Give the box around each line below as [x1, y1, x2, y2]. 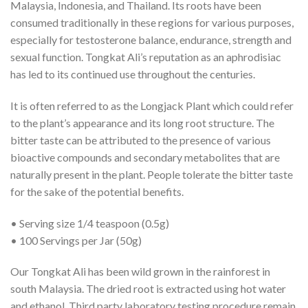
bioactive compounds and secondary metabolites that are [10, 150, 280, 164]
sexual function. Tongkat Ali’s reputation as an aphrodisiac [10, 50, 281, 64]
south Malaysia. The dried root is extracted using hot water [10, 282, 286, 296]
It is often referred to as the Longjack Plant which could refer [10, 98, 294, 112]
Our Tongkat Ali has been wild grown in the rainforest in [10, 265, 270, 278]
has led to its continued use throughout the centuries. [10, 67, 255, 81]
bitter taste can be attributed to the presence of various [10, 133, 271, 146]
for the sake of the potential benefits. [10, 184, 184, 198]
